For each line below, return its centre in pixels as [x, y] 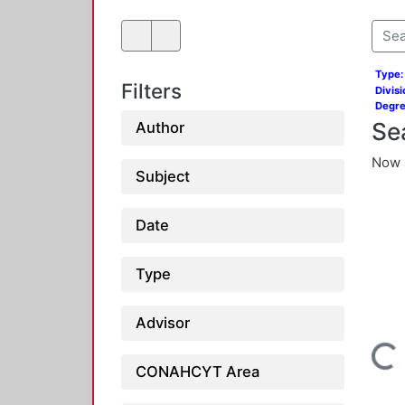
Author [160, 127]
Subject [163, 176]
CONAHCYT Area [198, 371]
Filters [151, 91]
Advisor [163, 322]
